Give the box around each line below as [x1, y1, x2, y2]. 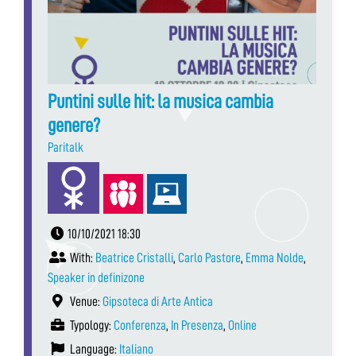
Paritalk [48, 140, 83, 154]
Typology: [68, 318, 114, 332]
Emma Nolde [246, 250, 304, 265]
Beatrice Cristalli [95, 250, 173, 265]
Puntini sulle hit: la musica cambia [48, 91, 273, 111]
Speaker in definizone [48, 270, 145, 284]
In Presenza [171, 318, 223, 332]
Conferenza [114, 318, 166, 332]
